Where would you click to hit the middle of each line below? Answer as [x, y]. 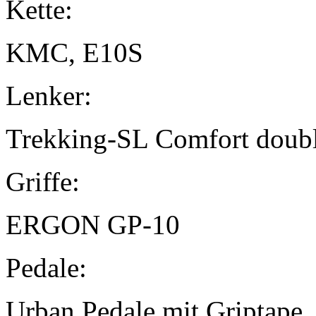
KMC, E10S [74, 53]
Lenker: [49, 96]
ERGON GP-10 [93, 225]
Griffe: [43, 182]
